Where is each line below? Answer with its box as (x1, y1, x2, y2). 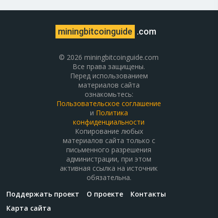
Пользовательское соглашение (56, 99, 162, 108)
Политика (95, 108, 128, 117)
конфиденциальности (73, 117, 145, 127)
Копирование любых (74, 127, 143, 136)
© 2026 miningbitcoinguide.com (59, 53, 159, 62)
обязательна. (86, 173, 131, 182)
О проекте (87, 189, 124, 199)
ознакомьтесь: (84, 90, 133, 99)
